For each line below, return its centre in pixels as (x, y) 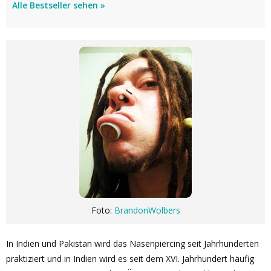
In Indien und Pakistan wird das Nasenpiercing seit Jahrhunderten (132, 243)
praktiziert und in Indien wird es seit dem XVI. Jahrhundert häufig (130, 259)
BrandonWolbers (147, 210)
